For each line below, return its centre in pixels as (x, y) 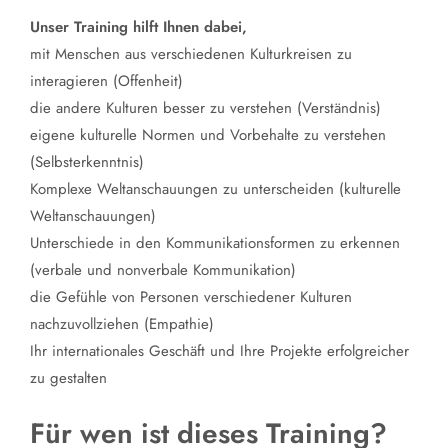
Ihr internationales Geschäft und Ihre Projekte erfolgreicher (219, 351)
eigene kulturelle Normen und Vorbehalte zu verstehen (208, 135)
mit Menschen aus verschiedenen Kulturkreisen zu (191, 54)
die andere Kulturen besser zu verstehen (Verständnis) (205, 108)
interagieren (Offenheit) (106, 81)
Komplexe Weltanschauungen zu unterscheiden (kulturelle (215, 189)
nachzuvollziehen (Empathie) (122, 324)
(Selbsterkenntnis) (87, 162)
